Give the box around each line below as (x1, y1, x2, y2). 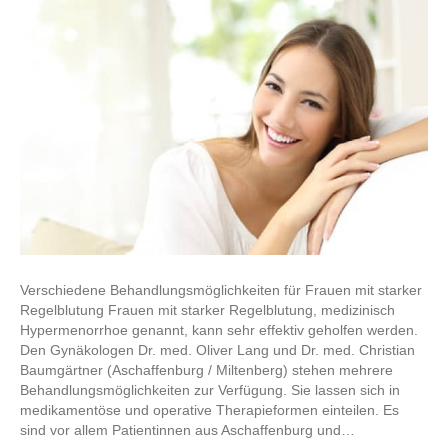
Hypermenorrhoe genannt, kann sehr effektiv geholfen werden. (20, 321, 418, 338)
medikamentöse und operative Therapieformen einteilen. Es (20, 401, 399, 418)
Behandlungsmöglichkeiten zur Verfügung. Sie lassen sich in (20, 381, 400, 398)
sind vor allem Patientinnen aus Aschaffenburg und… (20, 421, 355, 438)
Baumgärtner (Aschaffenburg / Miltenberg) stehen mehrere (20, 361, 393, 378)
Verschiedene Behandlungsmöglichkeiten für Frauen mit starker (20, 281, 422, 298)
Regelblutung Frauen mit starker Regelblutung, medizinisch (20, 301, 395, 318)
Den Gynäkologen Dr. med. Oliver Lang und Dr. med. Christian (20, 341, 415, 358)
